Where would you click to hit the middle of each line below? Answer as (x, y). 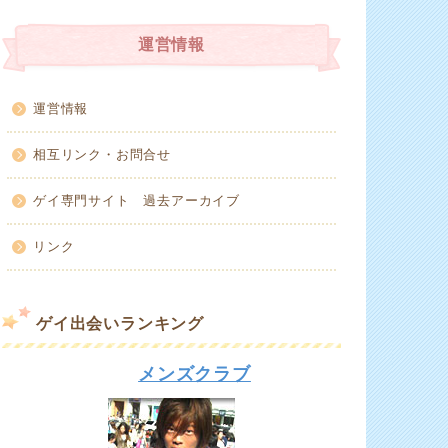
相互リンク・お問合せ (102, 155)
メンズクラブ (194, 374)
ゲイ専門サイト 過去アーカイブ (137, 201)
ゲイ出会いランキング (120, 324)
